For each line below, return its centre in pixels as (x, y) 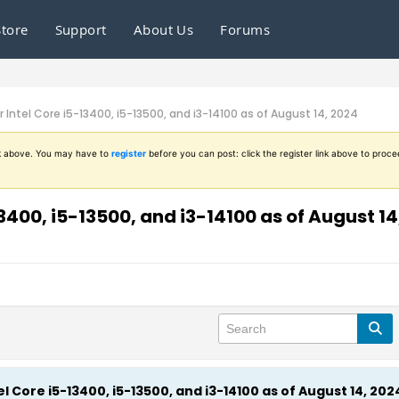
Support (81, 29)
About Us (163, 29)
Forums (245, 29)
